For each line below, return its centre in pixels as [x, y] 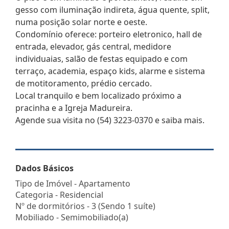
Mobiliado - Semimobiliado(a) [72, 217]
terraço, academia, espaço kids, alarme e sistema [110, 71]
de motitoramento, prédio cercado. [84, 83]
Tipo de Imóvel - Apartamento [73, 183]
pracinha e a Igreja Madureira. [74, 108]
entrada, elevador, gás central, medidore [93, 46]
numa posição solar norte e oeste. [81, 22]
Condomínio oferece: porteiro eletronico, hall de [109, 34]
